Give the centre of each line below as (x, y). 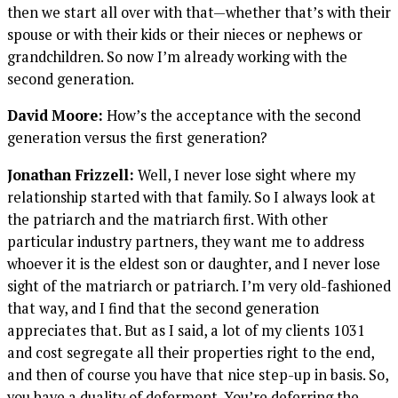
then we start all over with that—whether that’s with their (199, 12)
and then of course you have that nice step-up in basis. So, (198, 374)
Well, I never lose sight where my (245, 175)
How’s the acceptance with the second (232, 116)
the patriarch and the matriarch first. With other (167, 219)
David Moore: (55, 116)
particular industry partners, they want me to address (186, 241)
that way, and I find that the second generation (163, 308)
